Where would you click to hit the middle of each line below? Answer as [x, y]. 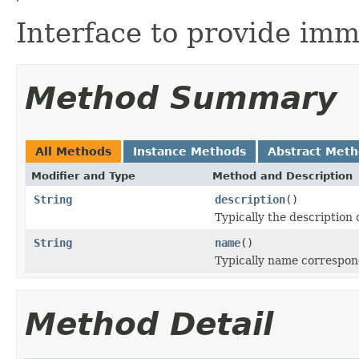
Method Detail [149, 324]
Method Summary [181, 98]
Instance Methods [190, 151]
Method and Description [282, 175]
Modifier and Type [83, 175]
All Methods [73, 151]
